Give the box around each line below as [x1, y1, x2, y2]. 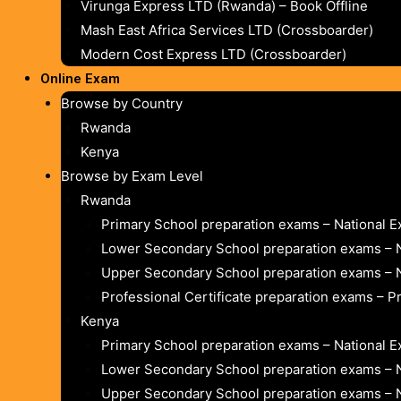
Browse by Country [60, 94, 183, 112]
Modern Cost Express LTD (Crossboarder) [81, 45, 346, 63]
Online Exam [40, 70, 120, 87]
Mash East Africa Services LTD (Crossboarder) [81, 21, 373, 38]
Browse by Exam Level [60, 166, 203, 184]
